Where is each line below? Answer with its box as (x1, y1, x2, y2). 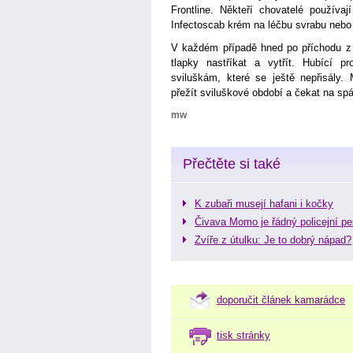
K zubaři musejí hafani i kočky (195, 198, 333, 210)
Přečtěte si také (183, 156, 281, 172)
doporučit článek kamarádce (217, 294, 345, 306)
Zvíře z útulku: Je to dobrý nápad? (195, 234, 351, 246)
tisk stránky (217, 329, 270, 341)
